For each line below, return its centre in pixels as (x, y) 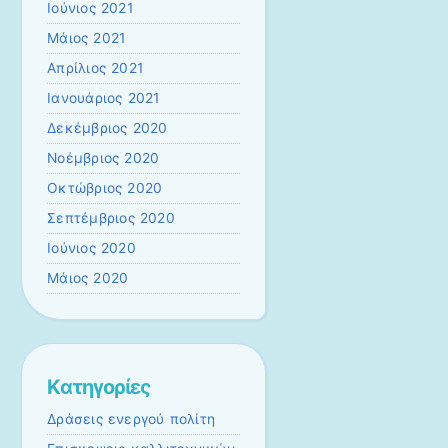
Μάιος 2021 (86, 38)
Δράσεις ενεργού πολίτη (131, 418)
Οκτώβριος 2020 (105, 188)
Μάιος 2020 (88, 278)
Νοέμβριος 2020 (103, 158)
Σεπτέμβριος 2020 (111, 218)
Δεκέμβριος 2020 (107, 128)
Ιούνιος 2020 (91, 248)
